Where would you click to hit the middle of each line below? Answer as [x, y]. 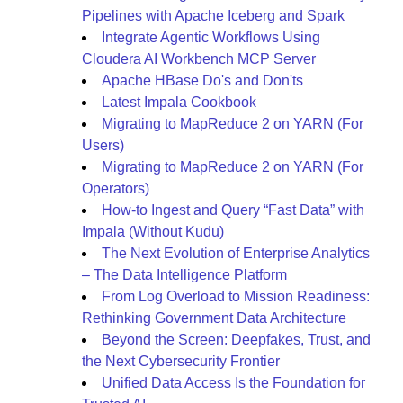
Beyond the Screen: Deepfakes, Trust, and [236, 340]
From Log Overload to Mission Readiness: [236, 296]
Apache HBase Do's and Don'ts [202, 81]
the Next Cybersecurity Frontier [181, 361]
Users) [103, 145]
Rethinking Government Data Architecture [214, 318]
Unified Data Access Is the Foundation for [233, 383]
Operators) [116, 188]
